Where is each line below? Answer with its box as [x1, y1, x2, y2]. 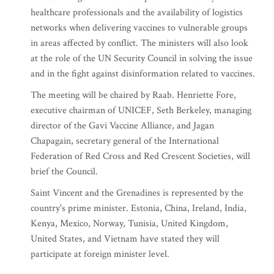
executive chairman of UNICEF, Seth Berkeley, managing [31, 104, 251, 117]
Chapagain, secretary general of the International [31, 135, 219, 147]
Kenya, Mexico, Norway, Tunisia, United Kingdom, [31, 217, 228, 230]
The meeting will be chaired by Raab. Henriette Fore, [31, 89, 236, 102]
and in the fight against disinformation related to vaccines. [31, 67, 255, 80]
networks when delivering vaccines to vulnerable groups [31, 21, 248, 34]
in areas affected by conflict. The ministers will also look [31, 37, 248, 50]
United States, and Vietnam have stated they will [31, 232, 220, 245]
